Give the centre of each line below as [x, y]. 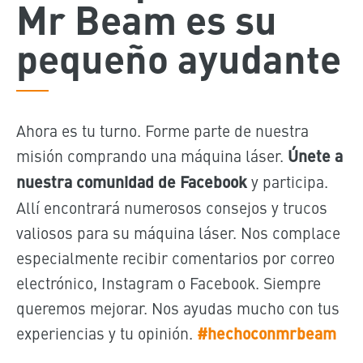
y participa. [287, 181]
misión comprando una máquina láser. [152, 155]
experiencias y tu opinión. [106, 332]
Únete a [315, 155]
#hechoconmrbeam [266, 333]
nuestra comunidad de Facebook [131, 181]
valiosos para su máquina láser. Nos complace [178, 232]
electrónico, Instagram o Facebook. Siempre [168, 282]
